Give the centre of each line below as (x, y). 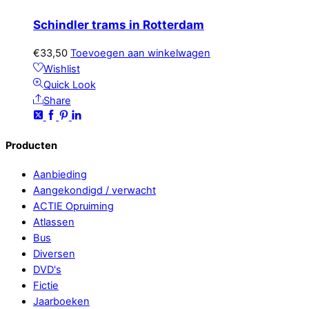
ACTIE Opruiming (73, 207)
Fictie (46, 286)
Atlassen (54, 222)
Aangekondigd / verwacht (94, 191)
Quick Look (69, 84)
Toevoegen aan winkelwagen (140, 53)
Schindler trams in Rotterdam (119, 24)
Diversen (54, 254)
